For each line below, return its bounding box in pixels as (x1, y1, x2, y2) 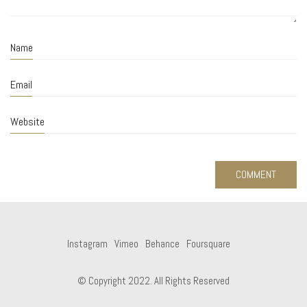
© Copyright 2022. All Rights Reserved (77, 273, 230, 287)
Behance (145, 236, 180, 250)
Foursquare (186, 236, 230, 250)
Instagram (66, 236, 108, 250)
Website (10, 114, 45, 129)
